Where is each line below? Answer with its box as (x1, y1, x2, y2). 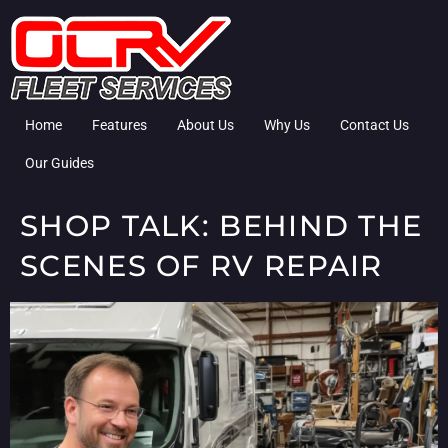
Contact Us (340, 117, 409, 133)
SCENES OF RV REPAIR (20, 248, 383, 283)
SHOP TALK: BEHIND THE (20, 208, 423, 243)
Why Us (264, 117, 310, 133)
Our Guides (25, 155, 94, 171)
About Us (177, 117, 234, 133)
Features (92, 117, 147, 133)
